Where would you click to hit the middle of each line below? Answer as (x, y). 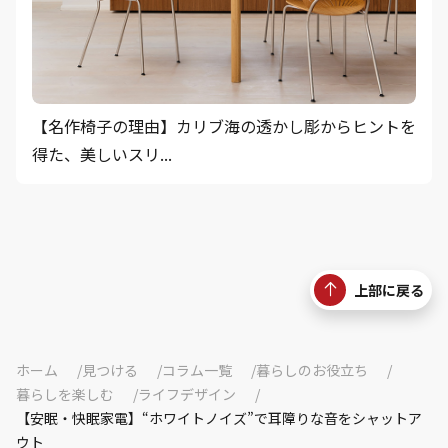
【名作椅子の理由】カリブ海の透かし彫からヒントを (224, 125)
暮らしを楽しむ (65, 393)
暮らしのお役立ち (312, 369)
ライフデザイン (187, 393)
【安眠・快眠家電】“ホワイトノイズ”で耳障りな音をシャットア (219, 417)
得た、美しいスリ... (102, 153)
